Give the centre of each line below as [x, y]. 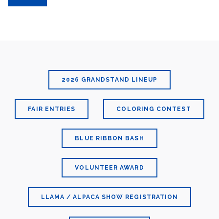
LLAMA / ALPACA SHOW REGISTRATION [109, 197]
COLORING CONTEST [154, 109]
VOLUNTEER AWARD [109, 168]
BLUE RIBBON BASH [109, 138]
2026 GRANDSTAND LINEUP [109, 80]
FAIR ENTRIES [52, 109]
